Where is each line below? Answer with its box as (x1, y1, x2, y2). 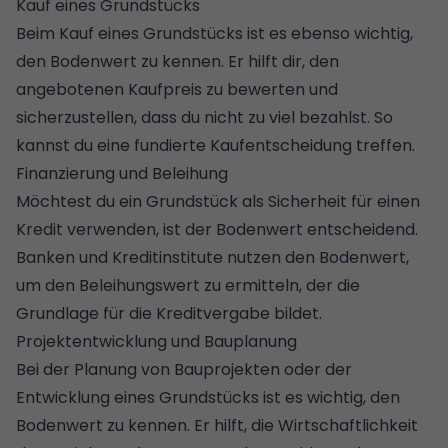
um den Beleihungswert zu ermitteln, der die (16, 273, 360, 297)
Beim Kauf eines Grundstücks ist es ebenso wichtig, (16, 21, 413, 45)
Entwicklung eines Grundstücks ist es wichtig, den (16, 385, 400, 409)
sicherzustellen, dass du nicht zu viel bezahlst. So (16, 105, 393, 129)
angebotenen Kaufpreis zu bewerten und (16, 77, 338, 101)
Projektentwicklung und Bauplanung (16, 329, 297, 353)
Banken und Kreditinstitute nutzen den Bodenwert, (16, 245, 409, 269)
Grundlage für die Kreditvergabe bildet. (16, 301, 322, 325)
